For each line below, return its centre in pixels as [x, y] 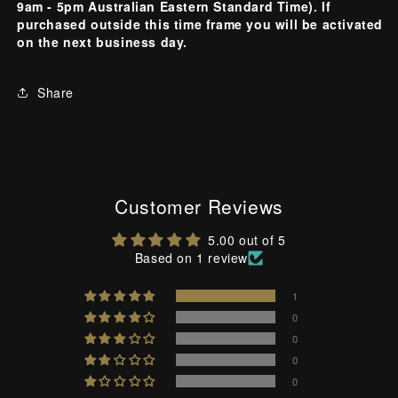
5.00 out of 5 [247, 239]
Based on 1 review [191, 257]
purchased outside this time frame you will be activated [200, 24]
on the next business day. [103, 41]
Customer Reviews [199, 206]
